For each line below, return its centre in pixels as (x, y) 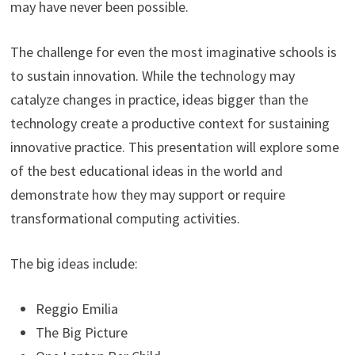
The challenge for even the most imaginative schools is (173, 52)
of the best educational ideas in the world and (146, 171)
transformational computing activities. (125, 219)
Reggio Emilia (76, 309)
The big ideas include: (74, 264)
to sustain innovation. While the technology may (152, 76)
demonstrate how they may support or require (147, 195)
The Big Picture (81, 333)
